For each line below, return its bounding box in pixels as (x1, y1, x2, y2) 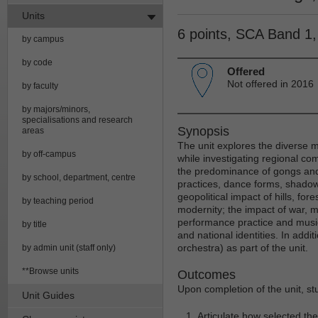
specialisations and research (22, 114, 133, 125)
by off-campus (22, 148, 76, 159)
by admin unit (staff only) (22, 242, 116, 253)
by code (22, 57, 53, 67)
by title (22, 219, 47, 229)
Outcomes (177, 267, 236, 282)
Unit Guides (22, 289, 75, 301)
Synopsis (177, 124, 229, 138)
